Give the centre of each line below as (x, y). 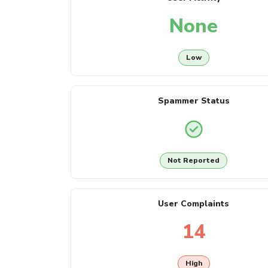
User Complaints (194, 204)
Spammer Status (194, 101)
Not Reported (194, 161)
